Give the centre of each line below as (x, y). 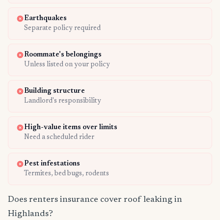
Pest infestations (52, 164)
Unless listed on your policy (67, 65)
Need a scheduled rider (59, 138)
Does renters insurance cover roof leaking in (95, 200)
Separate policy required (62, 29)
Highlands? (30, 214)
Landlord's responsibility (63, 101)
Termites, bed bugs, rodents (67, 174)
